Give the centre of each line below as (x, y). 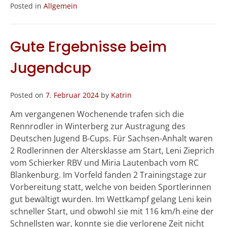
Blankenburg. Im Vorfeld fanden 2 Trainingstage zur (108, 175)
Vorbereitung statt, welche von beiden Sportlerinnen (111, 187)
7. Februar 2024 (72, 95)
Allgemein (61, 6)
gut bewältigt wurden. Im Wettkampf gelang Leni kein (111, 199)
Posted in (27, 6)
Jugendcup (51, 68)
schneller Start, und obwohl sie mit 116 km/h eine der (112, 212)
